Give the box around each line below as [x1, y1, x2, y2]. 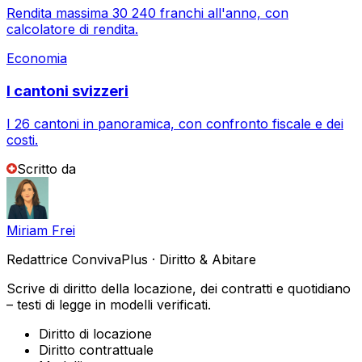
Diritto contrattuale [39, 341, 154, 358]
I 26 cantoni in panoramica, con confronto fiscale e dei [6, 115, 343, 132]
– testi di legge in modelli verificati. [6, 296, 211, 313]
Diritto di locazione [39, 325, 152, 342]
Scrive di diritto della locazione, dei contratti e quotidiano [6, 280, 351, 297]
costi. [6, 131, 38, 148]
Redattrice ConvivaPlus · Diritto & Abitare [6, 250, 256, 267]
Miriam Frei [6, 221, 75, 238]
